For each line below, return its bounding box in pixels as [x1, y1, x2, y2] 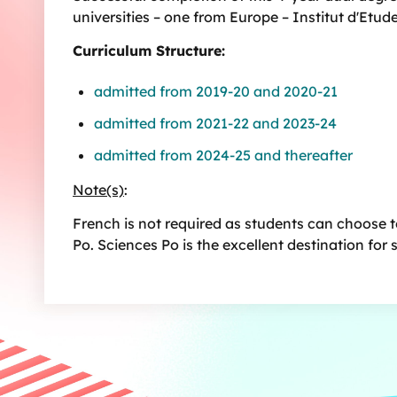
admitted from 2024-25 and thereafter [94, 146, 353, 165]
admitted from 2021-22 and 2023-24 [94, 114, 337, 133]
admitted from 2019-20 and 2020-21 [94, 82, 338, 101]
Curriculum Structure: [73, 42, 225, 60]
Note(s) [73, 180, 124, 198]
